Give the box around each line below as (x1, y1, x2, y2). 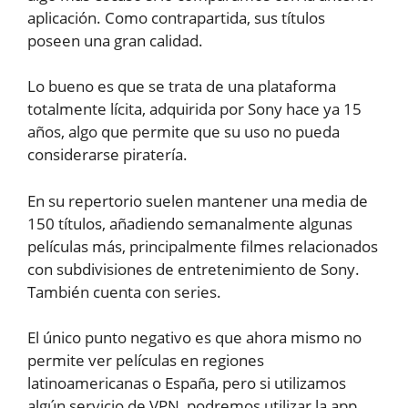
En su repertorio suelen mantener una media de (27, 189, 368, 211)
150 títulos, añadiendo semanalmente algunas (27, 212, 352, 234)
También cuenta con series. (27, 280, 221, 302)
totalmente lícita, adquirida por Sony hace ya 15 (27, 98, 362, 120)
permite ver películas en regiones (27, 350, 264, 372)
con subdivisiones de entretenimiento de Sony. (27, 258, 360, 280)
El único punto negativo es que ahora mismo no (27, 327, 362, 349)
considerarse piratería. (27, 144, 188, 166)
